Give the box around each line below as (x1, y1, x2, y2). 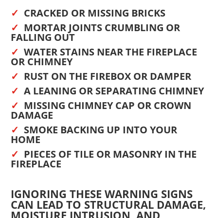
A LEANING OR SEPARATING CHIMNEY (24, 84, 204, 97)
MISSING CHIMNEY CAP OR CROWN (24, 98, 192, 112)
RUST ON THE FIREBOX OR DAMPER (24, 69, 192, 83)
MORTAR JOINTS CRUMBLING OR (24, 20, 181, 34)
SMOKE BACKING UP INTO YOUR (24, 123, 178, 136)
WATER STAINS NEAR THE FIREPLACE (24, 45, 198, 58)
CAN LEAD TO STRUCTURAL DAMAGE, (11, 197, 206, 212)
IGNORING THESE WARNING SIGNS (11, 186, 193, 201)
